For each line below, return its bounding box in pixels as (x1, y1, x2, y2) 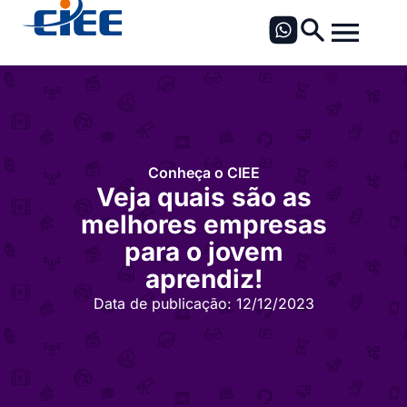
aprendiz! (144, 263, 263, 294)
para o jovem (124, 236, 283, 267)
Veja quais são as (95, 182, 312, 213)
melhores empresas (80, 209, 327, 240)
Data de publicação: (93, 294, 232, 313)
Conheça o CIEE (147, 164, 260, 182)
